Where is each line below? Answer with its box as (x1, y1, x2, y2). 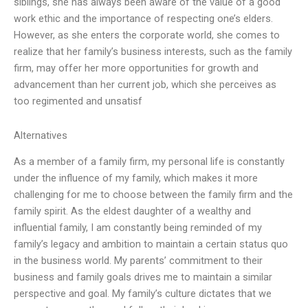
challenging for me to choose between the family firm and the (14, 188, 293, 201)
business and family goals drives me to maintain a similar (14, 271, 272, 284)
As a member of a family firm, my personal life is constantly (14, 155, 285, 168)
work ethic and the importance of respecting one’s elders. (14, 12, 273, 25)
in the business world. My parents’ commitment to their (14, 254, 263, 267)
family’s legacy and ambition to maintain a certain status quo (14, 238, 288, 251)
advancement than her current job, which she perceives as (14, 78, 276, 91)
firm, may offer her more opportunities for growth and (14, 62, 258, 75)
